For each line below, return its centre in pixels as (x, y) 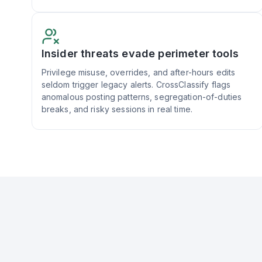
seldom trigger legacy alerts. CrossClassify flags (136, 84)
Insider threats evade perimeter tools (140, 53)
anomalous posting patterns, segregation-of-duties (142, 96)
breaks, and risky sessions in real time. (117, 109)
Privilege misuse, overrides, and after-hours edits (138, 72)
